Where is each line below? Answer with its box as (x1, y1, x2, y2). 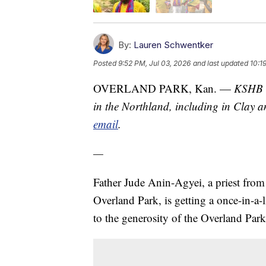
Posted (93, 58, 118, 68)
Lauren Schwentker (134, 39, 213, 50)
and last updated (193, 58, 248, 68)
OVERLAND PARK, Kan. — (93, 80, 234, 96)
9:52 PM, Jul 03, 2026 (118, 58, 191, 68)
